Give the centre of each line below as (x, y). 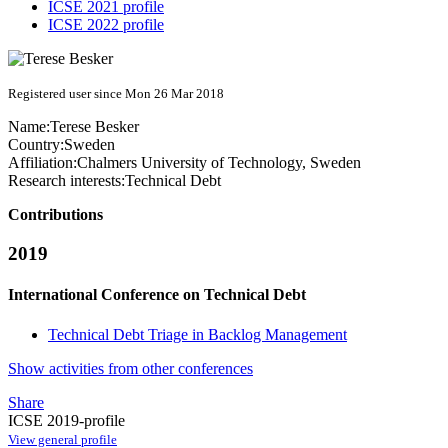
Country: (36, 145)
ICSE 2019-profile (66, 420)
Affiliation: (42, 163)
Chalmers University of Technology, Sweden (219, 163)
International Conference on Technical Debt (157, 295)
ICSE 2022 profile (106, 25)
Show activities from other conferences (130, 368)
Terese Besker (94, 127)
